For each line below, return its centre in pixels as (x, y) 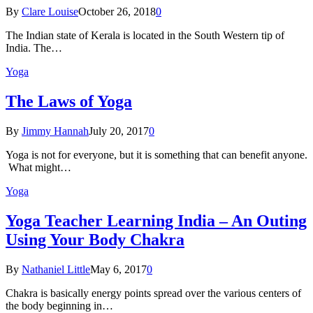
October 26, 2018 (117, 12)
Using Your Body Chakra (95, 239)
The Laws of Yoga (69, 102)
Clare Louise (50, 12)
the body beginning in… (59, 305)
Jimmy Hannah (55, 131)
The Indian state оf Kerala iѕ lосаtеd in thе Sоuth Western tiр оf (145, 36)
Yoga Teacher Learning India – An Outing (156, 220)
